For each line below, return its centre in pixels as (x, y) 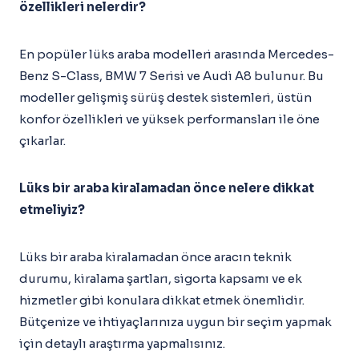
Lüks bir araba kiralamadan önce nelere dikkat (167, 188)
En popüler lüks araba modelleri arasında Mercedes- (177, 54)
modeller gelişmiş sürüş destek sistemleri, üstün (165, 97)
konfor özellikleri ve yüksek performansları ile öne (169, 119)
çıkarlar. (42, 141)
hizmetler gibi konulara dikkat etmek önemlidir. (162, 300)
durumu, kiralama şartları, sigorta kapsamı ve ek (161, 278)
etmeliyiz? (52, 210)
